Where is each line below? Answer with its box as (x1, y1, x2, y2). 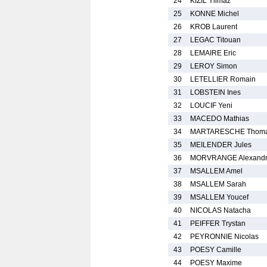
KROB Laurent (190, 23, 237, 31)
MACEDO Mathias (190, 114, 249, 123)
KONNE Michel (190, 10, 239, 18)
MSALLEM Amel (190, 167, 243, 175)
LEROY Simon (190, 62, 237, 70)
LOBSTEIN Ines (190, 88, 241, 97)
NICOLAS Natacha (190, 206, 251, 215)
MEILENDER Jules (190, 141, 252, 149)
